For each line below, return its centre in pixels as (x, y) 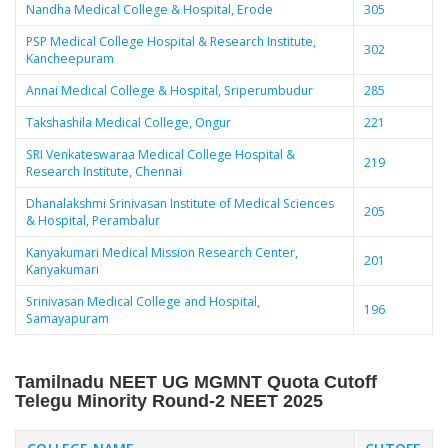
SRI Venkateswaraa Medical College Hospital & (160, 154)
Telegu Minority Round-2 (120, 401)
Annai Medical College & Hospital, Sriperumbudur (169, 90)
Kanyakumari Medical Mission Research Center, (161, 252)
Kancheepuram (69, 58)
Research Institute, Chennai (103, 171)
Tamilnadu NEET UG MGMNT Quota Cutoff (196, 382)
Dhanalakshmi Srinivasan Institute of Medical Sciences (179, 203)
